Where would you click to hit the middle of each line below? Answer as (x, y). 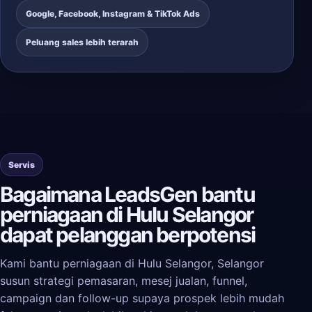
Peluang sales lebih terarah (82, 42)
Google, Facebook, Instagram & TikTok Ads (113, 14)
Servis (22, 165)
